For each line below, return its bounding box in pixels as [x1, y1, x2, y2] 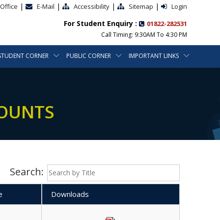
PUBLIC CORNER [66, 52, 111, 60]
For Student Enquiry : [63, 19, 139, 28]
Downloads [51, 189, 89, 199]
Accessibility [73, 2, 110, 11]
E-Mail [36, 2, 55, 11]
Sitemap [128, 2, 153, 11]
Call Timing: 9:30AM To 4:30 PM [101, 30, 187, 39]
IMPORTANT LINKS [128, 52, 179, 60]
